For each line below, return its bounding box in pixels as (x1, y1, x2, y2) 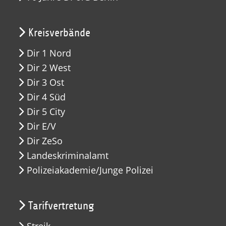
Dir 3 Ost (27, 76, 64, 88)
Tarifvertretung (28, 200, 94, 212)
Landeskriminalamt (27, 149, 108, 161)
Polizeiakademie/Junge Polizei (27, 164, 153, 176)
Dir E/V (27, 120, 56, 132)
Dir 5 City (27, 105, 65, 118)
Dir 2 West (27, 62, 71, 74)
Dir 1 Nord (27, 47, 71, 59)
